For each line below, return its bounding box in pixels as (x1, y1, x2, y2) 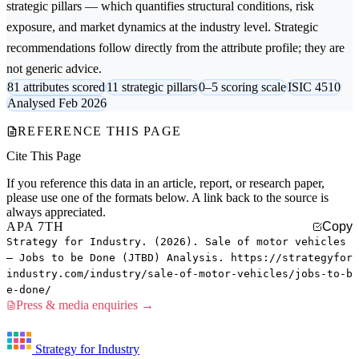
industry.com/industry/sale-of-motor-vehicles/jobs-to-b (6, 268, 353, 280)
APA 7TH (6, 220, 64, 234)
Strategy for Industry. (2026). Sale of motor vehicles (6, 236, 346, 248)
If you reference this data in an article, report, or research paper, (6, 176, 325, 191)
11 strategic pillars (107, 80, 197, 95)
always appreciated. (6, 205, 106, 220)
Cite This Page (6, 149, 81, 163)
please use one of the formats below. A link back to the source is (6, 191, 329, 205)
